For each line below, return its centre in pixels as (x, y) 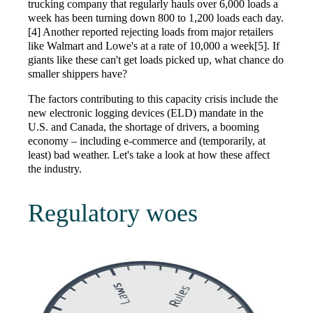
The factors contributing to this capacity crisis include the (153, 99)
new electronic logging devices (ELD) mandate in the (146, 113)
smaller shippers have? (78, 74)
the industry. (55, 169)
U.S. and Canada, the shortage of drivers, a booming (144, 127)
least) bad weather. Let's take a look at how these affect (149, 155)
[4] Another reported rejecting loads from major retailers (151, 32)
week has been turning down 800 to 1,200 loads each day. (156, 18)
